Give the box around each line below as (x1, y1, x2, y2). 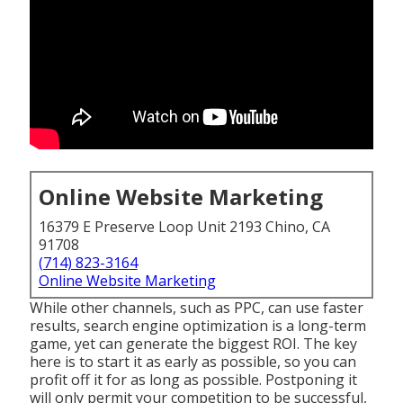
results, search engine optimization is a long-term (29, 316, 366, 336)
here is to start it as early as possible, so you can (29, 352, 356, 372)
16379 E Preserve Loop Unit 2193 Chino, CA (38, 217, 330, 237)
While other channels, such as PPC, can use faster (29, 298, 363, 318)
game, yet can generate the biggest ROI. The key (29, 334, 357, 354)
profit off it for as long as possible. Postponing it (29, 370, 357, 390)
